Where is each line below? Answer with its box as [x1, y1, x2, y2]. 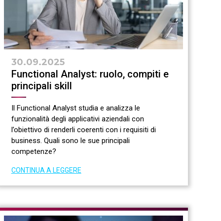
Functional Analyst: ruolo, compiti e [11, 68, 169, 80]
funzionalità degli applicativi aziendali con [11, 114, 144, 124]
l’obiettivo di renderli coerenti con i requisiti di [11, 125, 156, 135]
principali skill [11, 80, 72, 92]
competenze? [11, 147, 56, 156]
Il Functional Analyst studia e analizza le [11, 104, 140, 113]
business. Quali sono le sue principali [11, 136, 130, 146]
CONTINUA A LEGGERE [11, 166, 81, 175]
